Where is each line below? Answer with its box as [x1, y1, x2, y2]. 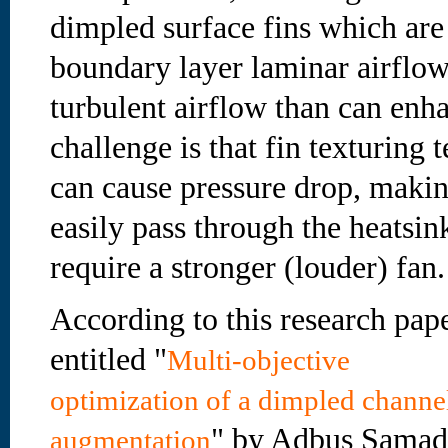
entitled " [50, 342, 167, 377]
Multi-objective [167, 344, 350, 376]
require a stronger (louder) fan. [50, 250, 445, 285]
